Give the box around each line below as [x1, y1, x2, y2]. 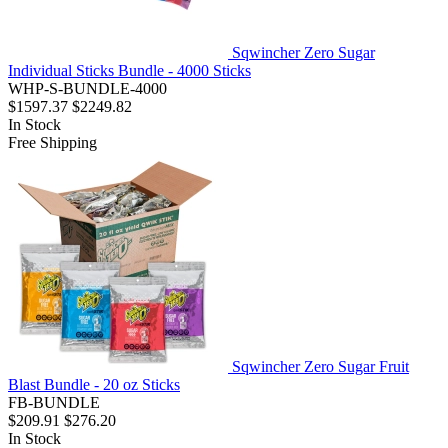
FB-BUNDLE [8, 394, 100, 412]
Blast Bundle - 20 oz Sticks [8, 376, 180, 394]
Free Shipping [8, 134, 97, 152]
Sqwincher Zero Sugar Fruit [232, 358, 409, 376]
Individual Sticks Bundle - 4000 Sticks [8, 62, 251, 80]
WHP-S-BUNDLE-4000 [8, 80, 167, 98]
